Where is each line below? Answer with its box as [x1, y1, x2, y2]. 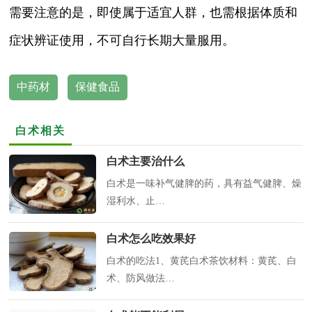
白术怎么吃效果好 [107, 233, 196, 245]
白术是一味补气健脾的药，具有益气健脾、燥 [107, 178, 302, 189]
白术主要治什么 [107, 155, 185, 168]
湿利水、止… [107, 196, 166, 207]
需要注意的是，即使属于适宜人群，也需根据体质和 [9, 5, 298, 19]
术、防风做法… [107, 273, 175, 284]
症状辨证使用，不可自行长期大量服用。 [9, 33, 235, 47]
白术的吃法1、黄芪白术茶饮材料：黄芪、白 [107, 256, 297, 267]
